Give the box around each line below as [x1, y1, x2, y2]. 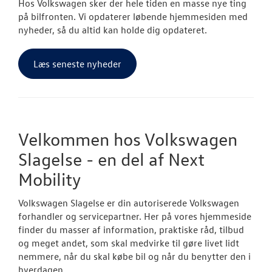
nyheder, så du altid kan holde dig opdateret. [18, 23, 207, 36]
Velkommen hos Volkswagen [18, 127, 237, 150]
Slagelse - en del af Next [18, 148, 205, 170]
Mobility [18, 168, 81, 190]
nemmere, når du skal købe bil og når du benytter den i [18, 250, 251, 262]
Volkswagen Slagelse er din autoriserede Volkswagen [18, 196, 239, 209]
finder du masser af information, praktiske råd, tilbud [18, 223, 244, 236]
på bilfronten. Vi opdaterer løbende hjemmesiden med [18, 10, 248, 22]
